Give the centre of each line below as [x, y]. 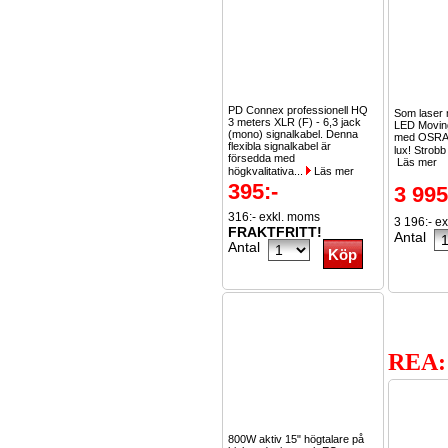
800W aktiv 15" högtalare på [296, 439]
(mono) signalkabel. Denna [293, 134]
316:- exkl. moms [274, 217]
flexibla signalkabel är [279, 146]
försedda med [261, 158]
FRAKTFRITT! [275, 232]
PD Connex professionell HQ [298, 110]
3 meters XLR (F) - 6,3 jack [294, 122]
